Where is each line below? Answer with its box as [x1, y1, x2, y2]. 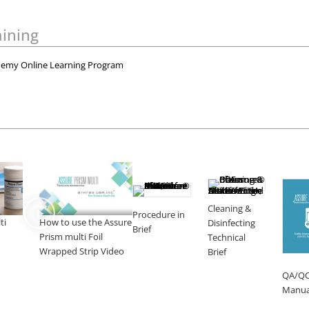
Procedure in [132, 208, 186, 221]
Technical [207, 231, 246, 244]
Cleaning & [207, 202, 251, 215]
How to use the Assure [39, 215, 132, 228]
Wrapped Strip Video [39, 244, 124, 257]
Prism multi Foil [39, 230, 103, 243]
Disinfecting [207, 217, 255, 230]
